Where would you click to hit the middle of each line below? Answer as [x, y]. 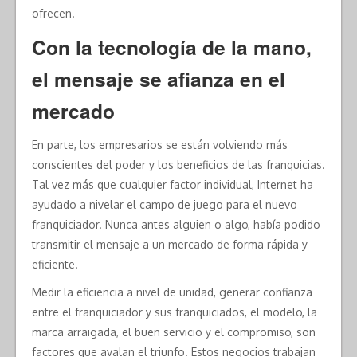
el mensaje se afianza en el [159, 79]
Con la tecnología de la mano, [172, 47]
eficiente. [55, 265]
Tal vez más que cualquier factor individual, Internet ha [173, 185]
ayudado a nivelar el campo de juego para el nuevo [165, 205]
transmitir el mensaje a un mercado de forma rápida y [170, 245]
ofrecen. [53, 14]
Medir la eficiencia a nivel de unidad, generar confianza [172, 292]
